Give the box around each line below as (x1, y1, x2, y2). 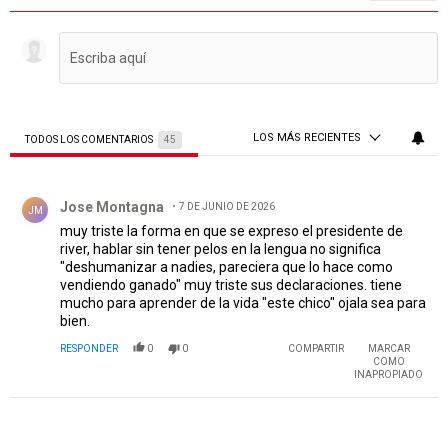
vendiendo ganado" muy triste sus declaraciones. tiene (60, 277, 402, 294)
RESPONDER (60, 343, 118, 355)
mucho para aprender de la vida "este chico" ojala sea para (60, 295, 426, 312)
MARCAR (367, 343, 410, 355)
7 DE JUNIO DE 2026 (179, 201, 275, 213)
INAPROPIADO (354, 369, 423, 381)
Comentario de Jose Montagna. (10, 182, 228, 202)
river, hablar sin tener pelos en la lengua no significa (60, 241, 381, 258)
